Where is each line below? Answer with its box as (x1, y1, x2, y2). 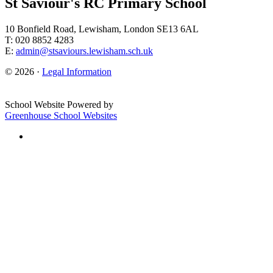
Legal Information (42, 66, 112, 77)
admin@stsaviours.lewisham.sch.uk (16, 45, 153, 56)
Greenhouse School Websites (5, 110, 117, 121)
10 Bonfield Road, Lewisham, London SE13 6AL (5, 23, 199, 34)
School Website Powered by (5, 99, 113, 110)
